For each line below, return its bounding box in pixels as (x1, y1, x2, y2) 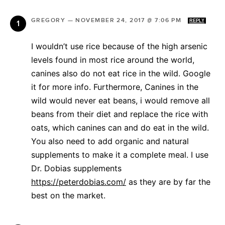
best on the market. (31, 190, 105, 200)
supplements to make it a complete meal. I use (31, 149, 208, 160)
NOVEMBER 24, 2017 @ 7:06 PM (75, 16, 184, 24)
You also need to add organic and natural (31, 136, 189, 146)
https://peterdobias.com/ (31, 176, 126, 187)
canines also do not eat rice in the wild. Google (31, 68, 210, 78)
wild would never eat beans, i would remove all (31, 95, 210, 105)
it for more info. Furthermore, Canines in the (31, 81, 198, 92)
